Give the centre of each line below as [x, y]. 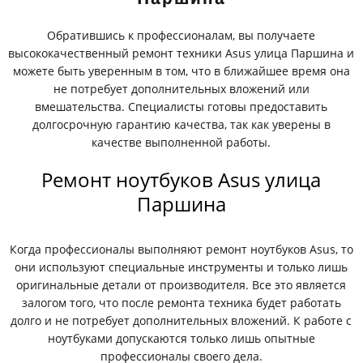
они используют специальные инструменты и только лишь [181, 267]
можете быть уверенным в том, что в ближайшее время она [181, 71]
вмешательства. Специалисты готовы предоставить [181, 107]
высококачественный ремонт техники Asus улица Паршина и [181, 53]
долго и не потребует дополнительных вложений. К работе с [181, 320]
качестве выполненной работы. [181, 142]
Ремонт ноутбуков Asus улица [181, 179]
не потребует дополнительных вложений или [181, 89]
